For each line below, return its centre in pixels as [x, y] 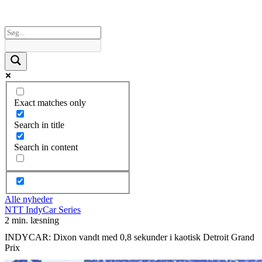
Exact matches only [50, 102]
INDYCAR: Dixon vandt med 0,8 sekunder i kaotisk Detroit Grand [130, 237]
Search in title [39, 125]
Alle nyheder [29, 199]
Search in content [46, 147]
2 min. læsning [32, 220]
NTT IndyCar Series [43, 210]
